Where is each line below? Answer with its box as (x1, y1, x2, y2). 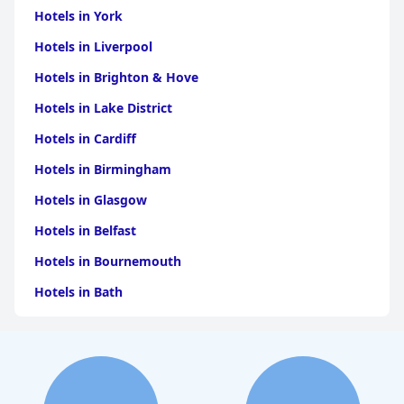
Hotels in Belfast (34, 222, 136, 239)
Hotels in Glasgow (34, 191, 147, 208)
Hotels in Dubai (34, 314, 130, 331)
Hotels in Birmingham (34, 161, 171, 178)
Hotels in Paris (34, 344, 124, 362)
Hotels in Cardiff (34, 130, 136, 147)
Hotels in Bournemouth (34, 252, 181, 270)
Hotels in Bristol (34, 375, 134, 392)
